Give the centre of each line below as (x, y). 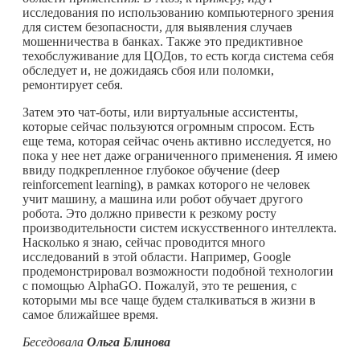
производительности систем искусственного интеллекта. (180, 227)
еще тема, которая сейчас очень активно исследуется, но (177, 141)
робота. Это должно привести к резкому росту (149, 213)
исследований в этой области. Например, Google (157, 256)
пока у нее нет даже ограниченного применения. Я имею (180, 155)
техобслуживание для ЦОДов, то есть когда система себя (178, 55)
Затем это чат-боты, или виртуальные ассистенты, (160, 112)
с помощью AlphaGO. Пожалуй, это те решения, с (160, 285)
